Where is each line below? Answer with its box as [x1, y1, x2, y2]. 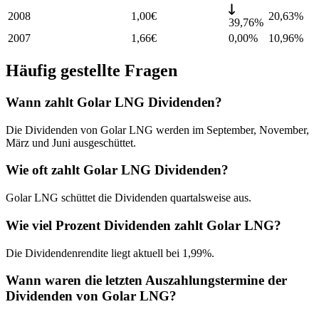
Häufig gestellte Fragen [6, 61, 177, 80]
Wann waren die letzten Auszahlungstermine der [6, 273, 287, 288]
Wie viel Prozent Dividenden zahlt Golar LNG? [6, 217, 281, 233]
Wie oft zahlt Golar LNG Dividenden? [6, 162, 229, 178]
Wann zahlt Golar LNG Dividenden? [6, 94, 222, 110]
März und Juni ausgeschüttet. [6, 136, 136, 149]
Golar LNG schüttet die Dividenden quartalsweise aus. [6, 192, 251, 204]
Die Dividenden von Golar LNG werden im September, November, [6, 123, 309, 136]
